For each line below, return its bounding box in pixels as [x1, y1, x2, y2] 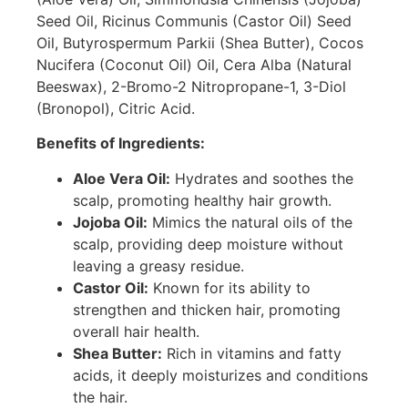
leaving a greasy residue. [73, 256, 244, 275]
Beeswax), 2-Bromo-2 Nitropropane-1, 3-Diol [36, 76, 346, 96]
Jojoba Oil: [73, 212, 148, 231]
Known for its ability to [148, 278, 311, 297]
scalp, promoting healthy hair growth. [73, 190, 331, 209]
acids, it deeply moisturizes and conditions [73, 365, 368, 384]
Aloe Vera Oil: [73, 168, 170, 188]
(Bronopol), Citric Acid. [36, 98, 195, 117]
